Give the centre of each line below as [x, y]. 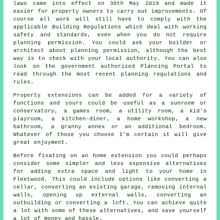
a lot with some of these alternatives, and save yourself [110, 210]
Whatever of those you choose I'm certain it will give [110, 134]
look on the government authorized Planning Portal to [110, 66]
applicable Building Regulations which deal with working [110, 27]
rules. [24, 82]
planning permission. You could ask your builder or [110, 42]
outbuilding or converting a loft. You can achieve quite [110, 203]
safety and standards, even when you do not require [110, 35]
